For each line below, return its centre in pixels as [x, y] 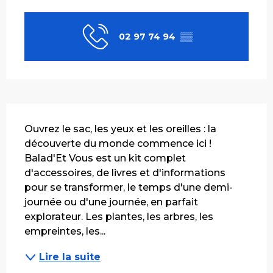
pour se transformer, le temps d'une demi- [129, 187]
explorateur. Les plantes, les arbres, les [119, 216]
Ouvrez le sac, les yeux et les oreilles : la [120, 129]
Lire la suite [70, 257]
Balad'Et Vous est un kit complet [105, 158]
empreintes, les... [65, 231]
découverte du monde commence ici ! [118, 143]
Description [44, 112]
